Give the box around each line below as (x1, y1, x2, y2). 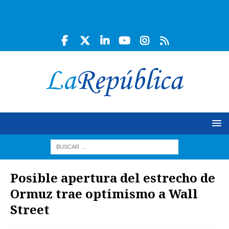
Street (10, 201, 50, 218)
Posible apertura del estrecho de (10, 169, 215, 186)
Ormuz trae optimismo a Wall (10, 185, 198, 202)
